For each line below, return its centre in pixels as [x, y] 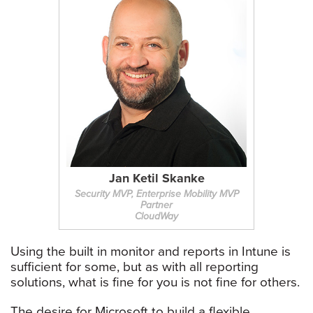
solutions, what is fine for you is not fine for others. [155, 283]
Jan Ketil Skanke [156, 179]
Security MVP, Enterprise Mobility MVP [156, 194]
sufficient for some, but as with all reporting [134, 267]
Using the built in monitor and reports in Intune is [151, 252]
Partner [156, 205]
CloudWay [156, 217]
